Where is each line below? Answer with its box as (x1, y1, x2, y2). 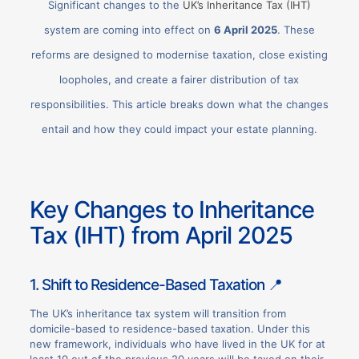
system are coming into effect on (43, 23, 214, 37)
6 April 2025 (213, 23, 277, 37)
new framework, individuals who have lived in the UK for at (29, 337, 325, 350)
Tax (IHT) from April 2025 (29, 221, 292, 250)
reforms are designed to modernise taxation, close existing (30, 48, 328, 62)
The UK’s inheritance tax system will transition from (29, 306, 286, 320)
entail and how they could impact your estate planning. (41, 123, 317, 136)
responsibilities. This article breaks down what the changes (30, 98, 329, 111)
